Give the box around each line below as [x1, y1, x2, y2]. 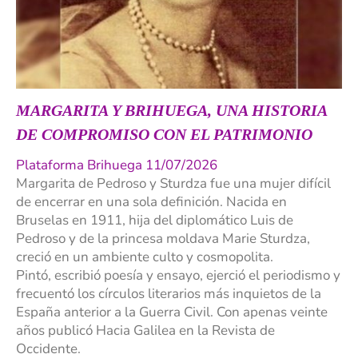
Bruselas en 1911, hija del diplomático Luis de [16, 211, 293, 230]
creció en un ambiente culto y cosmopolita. [16, 248, 273, 267]
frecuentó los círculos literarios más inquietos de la [16, 284, 321, 304]
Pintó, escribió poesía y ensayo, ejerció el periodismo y [16, 266, 340, 285]
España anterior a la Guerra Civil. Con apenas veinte [16, 303, 328, 322]
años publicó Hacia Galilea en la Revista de [16, 321, 275, 340]
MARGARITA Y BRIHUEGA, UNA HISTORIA [16, 101, 327, 120]
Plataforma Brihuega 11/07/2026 [16, 156, 217, 175]
